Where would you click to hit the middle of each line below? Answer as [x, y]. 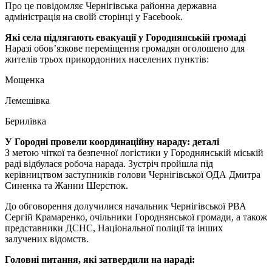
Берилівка [25, 121]
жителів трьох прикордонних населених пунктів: [107, 59]
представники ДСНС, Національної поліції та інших [114, 228]
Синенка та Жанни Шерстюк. [66, 185]
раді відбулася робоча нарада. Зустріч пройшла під [109, 163]
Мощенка [25, 80]
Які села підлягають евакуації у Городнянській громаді [125, 37]
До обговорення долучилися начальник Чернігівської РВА [126, 206]
